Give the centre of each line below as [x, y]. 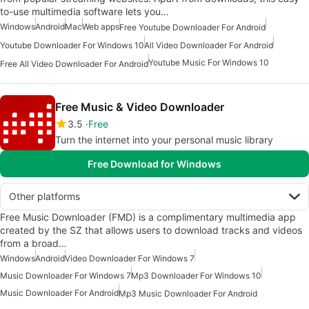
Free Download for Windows [154, 163]
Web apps [101, 26]
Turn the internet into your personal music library [164, 139]
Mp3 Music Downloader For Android [188, 293]
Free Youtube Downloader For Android [192, 28]
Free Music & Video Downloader [140, 107]
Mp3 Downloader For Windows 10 [196, 275]
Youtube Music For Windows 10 [209, 63]
